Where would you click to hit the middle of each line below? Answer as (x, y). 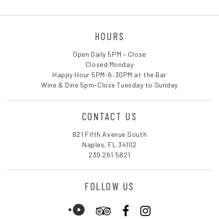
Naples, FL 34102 (109, 144)
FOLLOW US (109, 186)
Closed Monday (109, 64)
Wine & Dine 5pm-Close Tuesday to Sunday (109, 85)
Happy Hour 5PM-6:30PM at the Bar (109, 74)
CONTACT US (109, 116)
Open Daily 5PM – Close (109, 54)
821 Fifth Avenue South (109, 134)
